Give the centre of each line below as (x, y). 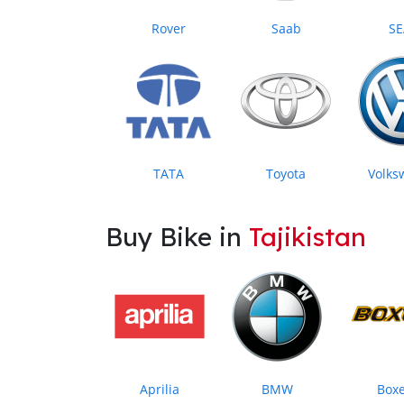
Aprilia (160, 389)
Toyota (286, 174)
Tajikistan (308, 236)
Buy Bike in (177, 236)
